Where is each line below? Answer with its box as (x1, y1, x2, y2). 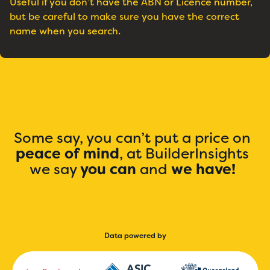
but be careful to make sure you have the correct (10, 10, 239, 24)
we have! (171, 160, 236, 180)
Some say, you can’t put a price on (14, 128, 251, 148)
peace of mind (16, 144, 119, 164)
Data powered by (104, 231, 166, 241)
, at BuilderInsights (119, 144, 249, 164)
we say (29, 160, 80, 180)
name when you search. (10, 25, 121, 38)
